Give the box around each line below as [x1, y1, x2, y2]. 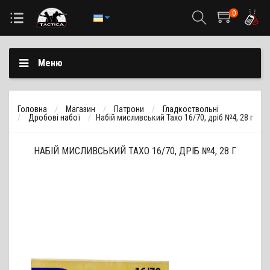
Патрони [114, 104, 144, 114]
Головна [17, 104, 47, 114]
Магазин [66, 104, 95, 114]
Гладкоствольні [163, 104, 219, 114]
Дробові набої [28, 113, 80, 122]
